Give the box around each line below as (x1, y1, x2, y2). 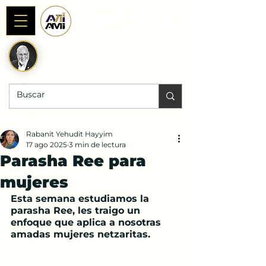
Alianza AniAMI (44, 43, 105, 52)
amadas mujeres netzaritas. (11, 228, 150, 240)
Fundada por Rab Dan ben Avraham (44, 61, 191, 70)
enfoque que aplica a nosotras (11, 216, 164, 228)
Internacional (44, 52, 99, 61)
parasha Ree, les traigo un (11, 204, 143, 216)
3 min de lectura (69, 140, 126, 149)
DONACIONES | (14, 116, 75, 126)
